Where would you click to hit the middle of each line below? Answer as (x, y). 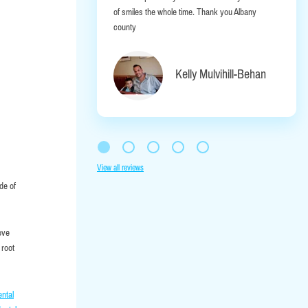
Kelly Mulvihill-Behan (221, 74)
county (125, 27)
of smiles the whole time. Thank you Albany (185, 12)
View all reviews (120, 168)
